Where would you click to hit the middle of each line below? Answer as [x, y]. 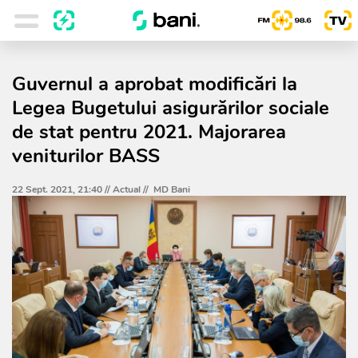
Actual [127, 189]
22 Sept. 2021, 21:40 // [62, 189]
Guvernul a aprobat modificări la [155, 84]
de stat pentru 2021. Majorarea [149, 132]
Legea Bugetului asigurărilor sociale [171, 108]
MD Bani [172, 189]
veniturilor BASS [86, 156]
